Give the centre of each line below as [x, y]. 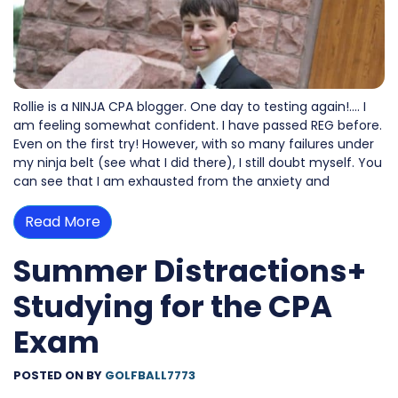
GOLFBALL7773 [150, 376]
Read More [63, 222]
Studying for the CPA [173, 307]
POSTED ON [50, 376]
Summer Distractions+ [190, 271]
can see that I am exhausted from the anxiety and [171, 182]
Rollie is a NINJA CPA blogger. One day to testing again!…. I [190, 107]
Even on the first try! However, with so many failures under [194, 144]
